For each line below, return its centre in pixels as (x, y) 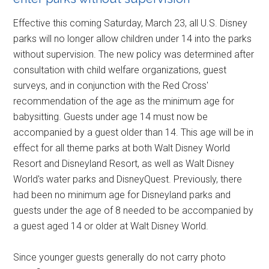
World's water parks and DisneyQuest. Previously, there (128, 180)
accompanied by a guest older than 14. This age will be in (134, 133)
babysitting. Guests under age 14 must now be (111, 117)
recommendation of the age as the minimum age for (124, 101)
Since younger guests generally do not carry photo (120, 258)
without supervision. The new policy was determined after (134, 55)
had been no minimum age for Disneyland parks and (122, 195)
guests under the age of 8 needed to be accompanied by (134, 211)
